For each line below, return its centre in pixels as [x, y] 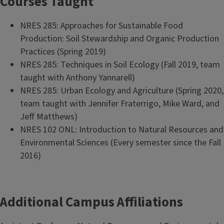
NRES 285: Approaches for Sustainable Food [101, 26]
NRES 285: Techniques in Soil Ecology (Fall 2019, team [120, 65]
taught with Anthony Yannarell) [77, 78]
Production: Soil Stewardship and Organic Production [119, 39]
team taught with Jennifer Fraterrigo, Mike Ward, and [120, 104]
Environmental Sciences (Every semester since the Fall [120, 143]
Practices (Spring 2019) [63, 52]
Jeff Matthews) [49, 117]
